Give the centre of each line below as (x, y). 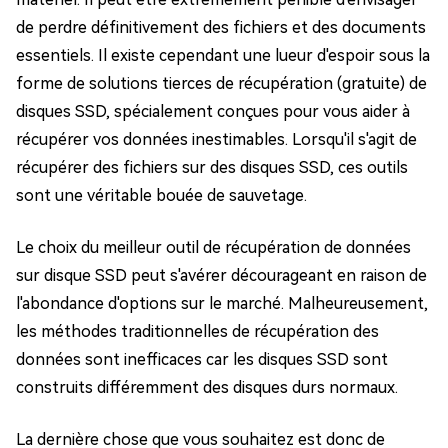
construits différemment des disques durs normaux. (207, 387)
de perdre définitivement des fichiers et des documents (221, 27)
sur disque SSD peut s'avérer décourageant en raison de (221, 275)
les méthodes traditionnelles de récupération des (197, 331)
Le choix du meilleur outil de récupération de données (213, 247)
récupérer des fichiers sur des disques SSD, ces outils (212, 167)
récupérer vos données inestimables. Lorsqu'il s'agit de (216, 139)
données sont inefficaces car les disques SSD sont (202, 359)
